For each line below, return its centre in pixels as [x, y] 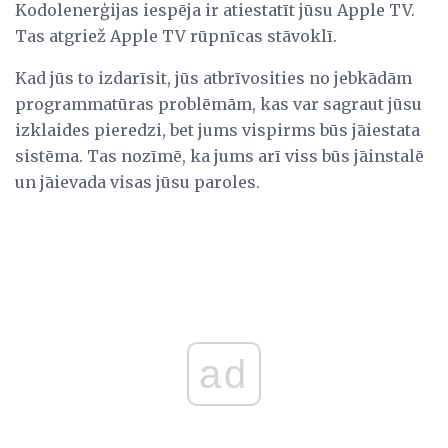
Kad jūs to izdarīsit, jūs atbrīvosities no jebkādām [213, 78]
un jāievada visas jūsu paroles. [137, 182]
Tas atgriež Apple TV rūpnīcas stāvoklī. [176, 36]
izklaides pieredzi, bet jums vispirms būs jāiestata [217, 130]
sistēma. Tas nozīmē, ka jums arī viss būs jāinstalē [219, 156]
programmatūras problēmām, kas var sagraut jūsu [218, 104]
